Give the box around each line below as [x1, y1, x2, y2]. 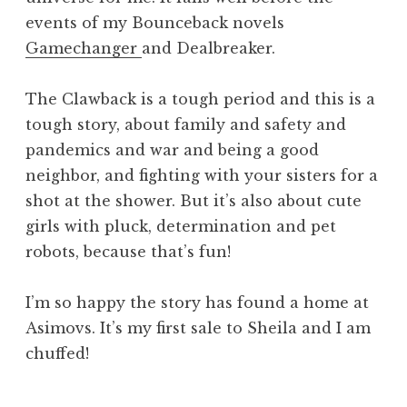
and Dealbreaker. [142, 39, 275, 58]
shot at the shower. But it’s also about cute [25, 192, 362, 211]
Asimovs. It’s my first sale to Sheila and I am [25, 319, 371, 338]
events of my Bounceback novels [25, 14, 284, 33]
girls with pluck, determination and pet [25, 217, 336, 236]
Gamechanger [25, 39, 142, 58]
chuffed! [25, 344, 89, 363]
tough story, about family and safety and [25, 115, 346, 134]
